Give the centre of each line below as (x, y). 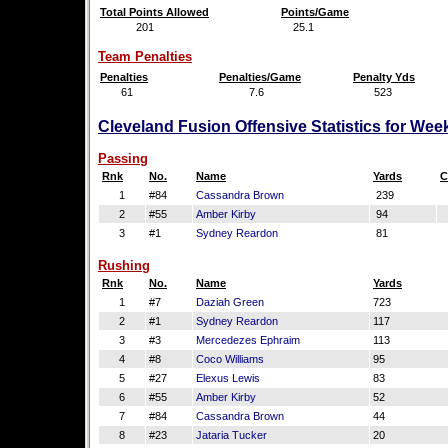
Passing (123, 158)
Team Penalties (145, 56)
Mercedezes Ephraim (248, 340)
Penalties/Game (260, 77)
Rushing (124, 265)
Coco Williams (230, 359)
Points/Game (315, 12)
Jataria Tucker (231, 435)
